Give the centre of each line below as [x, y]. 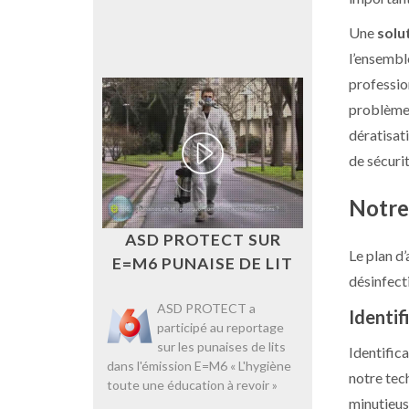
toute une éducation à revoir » [192, 385]
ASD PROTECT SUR [203, 240]
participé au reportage [220, 328]
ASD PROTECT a [206, 309]
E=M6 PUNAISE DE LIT [203, 264]
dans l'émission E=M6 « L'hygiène [199, 366]
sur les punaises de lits [221, 347]
